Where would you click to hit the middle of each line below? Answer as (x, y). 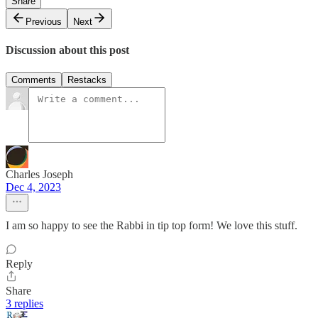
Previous (44, 22)
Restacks (87, 79)
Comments (34, 79)
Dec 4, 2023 (33, 187)
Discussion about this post (67, 50)
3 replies (24, 303)
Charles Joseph (39, 174)
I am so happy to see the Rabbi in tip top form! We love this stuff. (152, 225)
